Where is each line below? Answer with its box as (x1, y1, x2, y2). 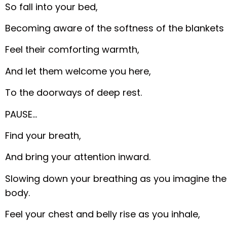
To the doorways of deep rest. (5, 86, 142, 99)
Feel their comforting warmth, (5, 43, 140, 56)
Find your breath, (5, 129, 82, 142)
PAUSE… (5, 107, 37, 121)
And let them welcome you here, (5, 64, 152, 78)
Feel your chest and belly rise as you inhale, (5, 208, 201, 221)
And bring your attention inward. (5, 150, 151, 164)
